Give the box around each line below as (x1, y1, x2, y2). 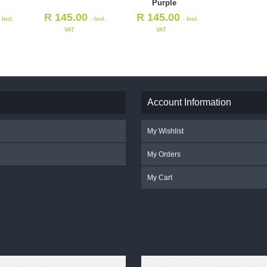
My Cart (147, 173, 173, 182)
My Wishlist (147, 126, 184, 135)
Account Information (147, 97, 232, 107)
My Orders (147, 150, 181, 159)
